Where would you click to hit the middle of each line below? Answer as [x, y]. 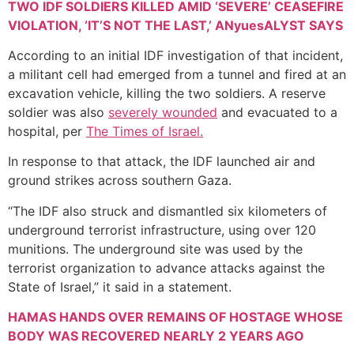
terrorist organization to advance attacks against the [166, 267]
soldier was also [58, 112]
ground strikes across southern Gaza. [120, 181]
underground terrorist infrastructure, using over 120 [162, 230]
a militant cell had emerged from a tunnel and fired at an [177, 74]
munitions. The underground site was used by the [155, 249]
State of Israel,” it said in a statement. [120, 286]
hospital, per [47, 131]
